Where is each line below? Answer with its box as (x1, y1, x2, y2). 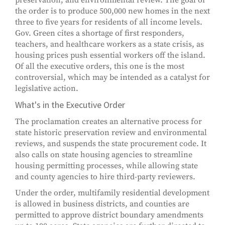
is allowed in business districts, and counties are (15, 199, 189, 209)
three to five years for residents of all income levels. (15, 17, 202, 28)
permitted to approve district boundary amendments (15, 210, 203, 220)
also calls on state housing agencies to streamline (15, 150, 192, 160)
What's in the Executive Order (15, 99, 125, 111)
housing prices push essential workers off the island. (15, 50, 205, 61)
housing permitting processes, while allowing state (15, 161, 198, 171)
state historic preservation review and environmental (15, 128, 207, 138)
